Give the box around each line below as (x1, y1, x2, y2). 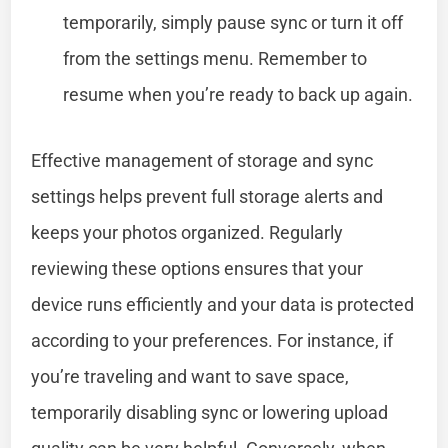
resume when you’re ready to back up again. (63, 83, 414, 105)
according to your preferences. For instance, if (31, 329, 394, 351)
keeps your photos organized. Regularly (31, 221, 344, 243)
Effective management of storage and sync (31, 149, 374, 171)
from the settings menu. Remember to (63, 47, 368, 69)
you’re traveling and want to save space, (31, 365, 350, 387)
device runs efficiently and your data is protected (31, 293, 415, 315)
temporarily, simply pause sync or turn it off (63, 11, 404, 33)
